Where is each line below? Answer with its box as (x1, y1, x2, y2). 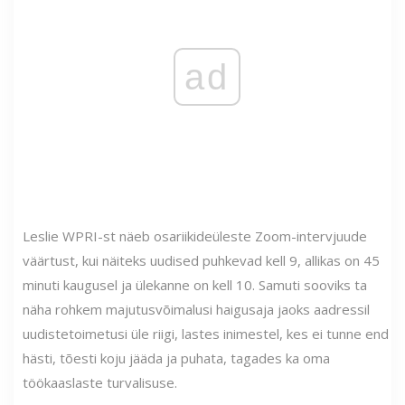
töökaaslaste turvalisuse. (23, 372, 177, 391)
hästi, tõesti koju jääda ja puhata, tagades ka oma (23, 348, 330, 367)
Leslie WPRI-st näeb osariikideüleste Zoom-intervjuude (23, 226, 367, 245)
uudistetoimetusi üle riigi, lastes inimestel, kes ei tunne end (23, 324, 389, 343)
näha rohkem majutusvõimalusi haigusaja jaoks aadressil (23, 299, 370, 318)
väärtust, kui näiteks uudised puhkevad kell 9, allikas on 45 (23, 250, 380, 269)
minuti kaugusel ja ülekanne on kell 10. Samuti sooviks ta (23, 275, 367, 294)
